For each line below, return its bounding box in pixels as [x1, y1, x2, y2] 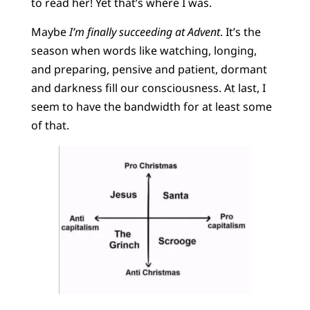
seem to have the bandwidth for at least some [30, 98, 272, 114]
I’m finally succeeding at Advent [66, 24, 220, 39]
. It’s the [219, 24, 261, 39]
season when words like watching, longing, [30, 42, 257, 58]
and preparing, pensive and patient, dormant [30, 61, 267, 77]
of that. [30, 117, 69, 133]
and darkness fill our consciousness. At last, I [30, 80, 266, 95]
